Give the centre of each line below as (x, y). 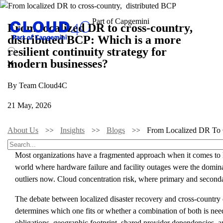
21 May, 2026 (29, 105)
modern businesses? (58, 63)
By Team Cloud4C (37, 85)
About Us (23, 130)
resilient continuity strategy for (89, 52)
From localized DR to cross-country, (102, 28)
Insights (72, 130)
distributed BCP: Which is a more (96, 40)
